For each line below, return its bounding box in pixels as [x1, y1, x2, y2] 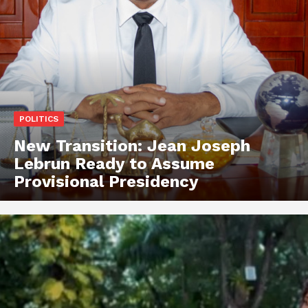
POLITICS [19, 114, 58, 124]
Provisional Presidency [14, 172, 199, 192]
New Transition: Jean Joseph [14, 136, 250, 156]
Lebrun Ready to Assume [14, 154, 214, 174]
